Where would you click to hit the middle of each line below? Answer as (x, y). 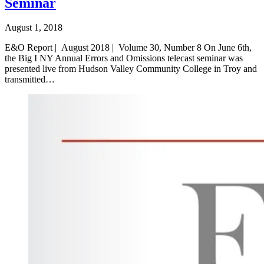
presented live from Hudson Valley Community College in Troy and (131, 69)
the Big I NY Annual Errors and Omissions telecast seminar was (124, 58)
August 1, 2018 (34, 28)
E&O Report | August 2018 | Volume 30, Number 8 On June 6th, (128, 48)
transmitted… (30, 80)
